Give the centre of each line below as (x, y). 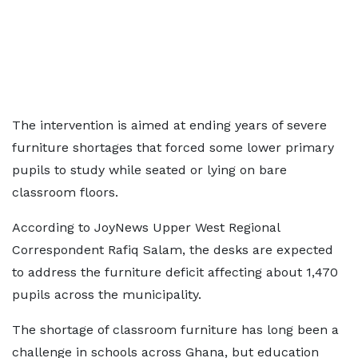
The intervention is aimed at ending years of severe (169, 125)
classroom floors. (65, 192)
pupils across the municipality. (107, 294)
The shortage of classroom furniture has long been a (175, 330)
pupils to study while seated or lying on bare (149, 170)
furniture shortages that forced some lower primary (173, 147)
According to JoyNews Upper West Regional (146, 227)
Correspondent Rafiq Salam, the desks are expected (173, 250)
